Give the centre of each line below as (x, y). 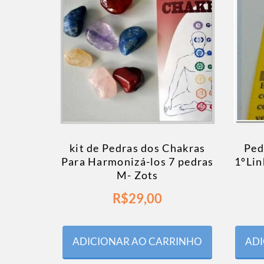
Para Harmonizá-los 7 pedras (137, 162)
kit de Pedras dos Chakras (137, 148)
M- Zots (137, 175)
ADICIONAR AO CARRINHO (138, 242)
